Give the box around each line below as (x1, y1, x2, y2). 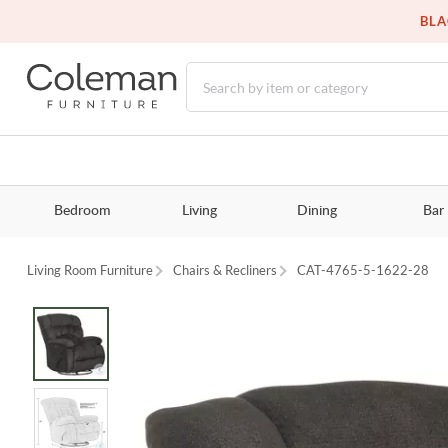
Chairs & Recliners (173, 262, 278, 279)
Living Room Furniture (27, 262, 154, 279)
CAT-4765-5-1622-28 (297, 262, 430, 279)
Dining (296, 204, 337, 219)
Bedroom (53, 204, 111, 219)
